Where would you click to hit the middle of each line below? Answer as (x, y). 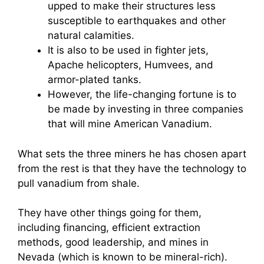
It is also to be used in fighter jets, (128, 50)
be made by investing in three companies (146, 109)
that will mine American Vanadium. (130, 124)
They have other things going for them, (110, 213)
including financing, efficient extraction (109, 227)
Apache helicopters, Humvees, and (131, 65)
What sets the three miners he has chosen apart (132, 154)
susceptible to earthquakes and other (137, 21)
